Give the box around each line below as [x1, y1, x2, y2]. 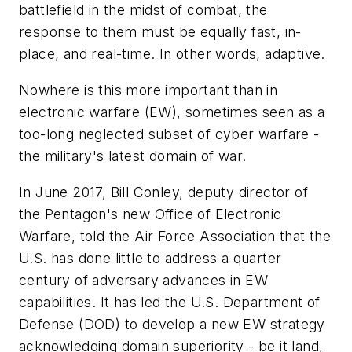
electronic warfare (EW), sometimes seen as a [19, 103, 325, 120]
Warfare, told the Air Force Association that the [19, 227, 332, 244]
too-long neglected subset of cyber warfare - [19, 125, 320, 142]
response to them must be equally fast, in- [19, 24, 302, 41]
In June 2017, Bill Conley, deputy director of [19, 183, 308, 200]
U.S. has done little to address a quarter [19, 249, 282, 266]
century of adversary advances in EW [19, 271, 268, 288]
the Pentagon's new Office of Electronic [19, 205, 282, 222]
